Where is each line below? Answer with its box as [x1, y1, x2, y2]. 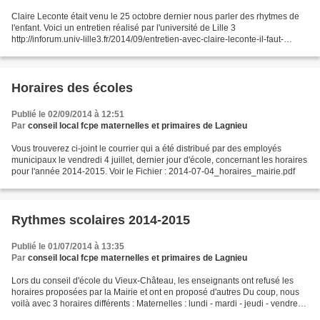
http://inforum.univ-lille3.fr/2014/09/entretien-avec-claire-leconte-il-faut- [11, 34, 284, 44]
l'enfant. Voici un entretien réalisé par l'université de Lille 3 [11, 23, 236, 33]
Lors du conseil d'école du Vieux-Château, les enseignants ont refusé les [11, 276, 294, 286]
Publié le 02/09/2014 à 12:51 [11, 109, 124, 119]
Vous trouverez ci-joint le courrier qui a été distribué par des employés [11, 144, 281, 154]
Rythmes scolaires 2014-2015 [11, 213, 190, 227]
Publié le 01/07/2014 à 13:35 [11, 241, 124, 251]
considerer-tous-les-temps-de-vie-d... [11, 46, 154, 56]
